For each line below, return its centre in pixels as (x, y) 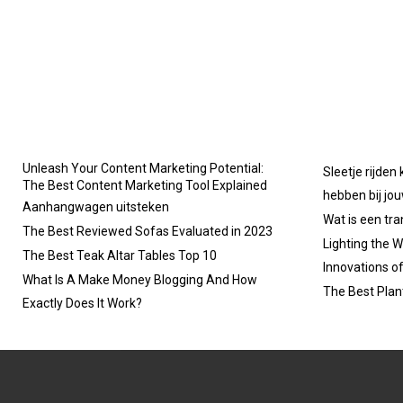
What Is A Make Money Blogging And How (140, 280)
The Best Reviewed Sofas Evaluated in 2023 (148, 231)
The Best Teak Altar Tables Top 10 (120, 255)
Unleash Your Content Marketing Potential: (143, 168)
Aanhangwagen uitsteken (96, 207)
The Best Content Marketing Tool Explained (145, 185)
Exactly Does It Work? (82, 303)
